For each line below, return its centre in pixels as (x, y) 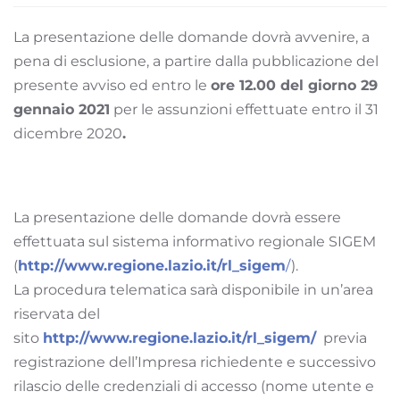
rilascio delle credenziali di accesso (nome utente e (194, 386)
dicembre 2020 (68, 133)
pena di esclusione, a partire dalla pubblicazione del (196, 61)
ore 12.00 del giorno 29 (294, 85)
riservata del (57, 313)
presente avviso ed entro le (112, 85)
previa (342, 337)
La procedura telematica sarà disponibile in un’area (193, 289)
